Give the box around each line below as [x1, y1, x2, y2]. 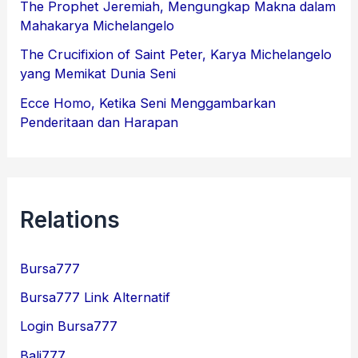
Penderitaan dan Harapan [20, 113, 179, 130]
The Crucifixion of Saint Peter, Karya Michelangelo [20, 46, 332, 63]
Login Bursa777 [20, 318, 118, 335]
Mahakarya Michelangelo [20, 18, 175, 34]
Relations [20, 205, 121, 233]
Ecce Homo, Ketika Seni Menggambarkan [20, 94, 276, 111]
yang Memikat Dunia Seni [20, 66, 177, 82]
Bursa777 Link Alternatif [20, 289, 171, 306]
